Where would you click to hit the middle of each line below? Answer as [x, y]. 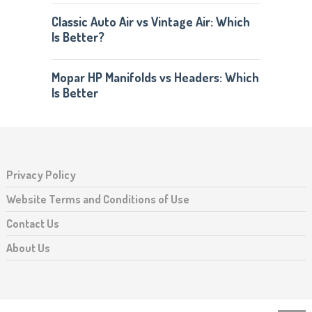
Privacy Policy [41, 175]
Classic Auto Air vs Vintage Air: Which [150, 22]
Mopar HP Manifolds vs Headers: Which [155, 77]
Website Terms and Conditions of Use [97, 199]
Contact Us [32, 224]
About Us [28, 248]
